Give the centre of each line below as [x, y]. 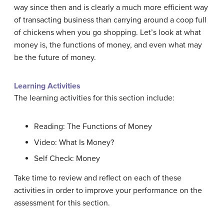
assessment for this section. [62, 203]
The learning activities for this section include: [94, 98]
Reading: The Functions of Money [93, 126]
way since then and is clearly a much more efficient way [111, 7]
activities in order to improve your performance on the [108, 190]
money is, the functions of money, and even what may [108, 45]
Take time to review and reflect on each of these [98, 178]
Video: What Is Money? [74, 142]
